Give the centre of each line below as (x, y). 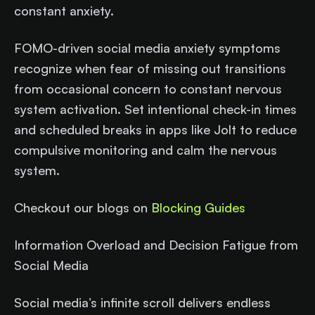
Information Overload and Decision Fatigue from (156, 244)
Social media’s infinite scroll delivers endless (142, 302)
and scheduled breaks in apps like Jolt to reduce (155, 129)
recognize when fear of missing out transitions (150, 68)
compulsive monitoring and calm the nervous (146, 149)
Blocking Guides (198, 207)
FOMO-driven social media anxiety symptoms (147, 47)
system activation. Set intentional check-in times (155, 109)
